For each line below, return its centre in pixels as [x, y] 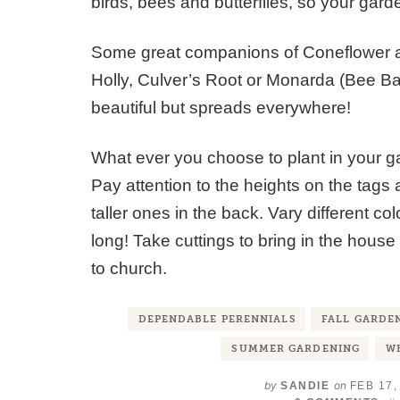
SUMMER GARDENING [296, 349]
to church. [129, 269]
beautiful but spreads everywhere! [221, 108]
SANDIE [305, 386]
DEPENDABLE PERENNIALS [217, 320]
